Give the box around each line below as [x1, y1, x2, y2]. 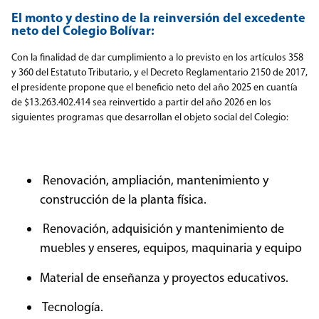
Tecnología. [40, 299, 103, 315]
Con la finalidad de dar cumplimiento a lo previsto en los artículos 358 [11, 51, 303, 64]
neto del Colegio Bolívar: [11, 22, 155, 39]
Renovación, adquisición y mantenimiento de [40, 221, 284, 237]
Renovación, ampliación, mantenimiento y [40, 172, 268, 188]
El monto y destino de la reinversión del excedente [11, 9, 305, 26]
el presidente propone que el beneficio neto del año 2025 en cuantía [11, 81, 298, 94]
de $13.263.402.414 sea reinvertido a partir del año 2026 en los [11, 96, 271, 109]
